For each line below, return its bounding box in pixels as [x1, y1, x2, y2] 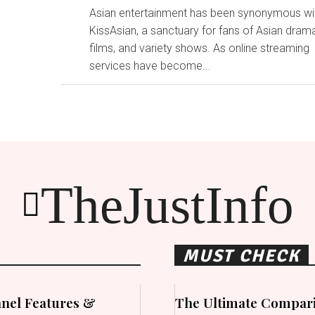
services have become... [89, 58, 212, 72]
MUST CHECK [183, 244, 300, 266]
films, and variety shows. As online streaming [89, 41, 310, 55]
